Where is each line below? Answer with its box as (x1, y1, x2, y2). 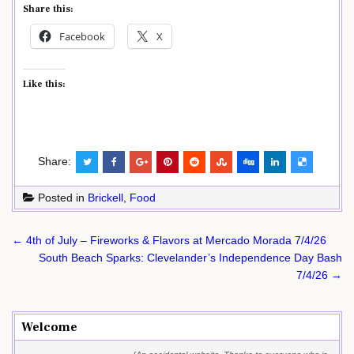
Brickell (88, 190, 123, 204)
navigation (11, 246, 108, 271)
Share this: (23, 2, 73, 15)
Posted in (35, 190, 88, 204)
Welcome (21, 318, 77, 335)
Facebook (59, 28, 105, 43)
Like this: (23, 77, 66, 90)
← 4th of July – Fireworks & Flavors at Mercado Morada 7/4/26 (12, 233, 326, 247)
